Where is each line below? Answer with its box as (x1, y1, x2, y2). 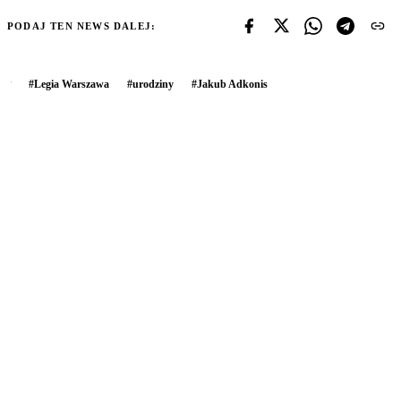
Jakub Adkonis (197, 77, 268, 90)
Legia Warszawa (34, 77, 109, 90)
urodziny (132, 77, 174, 90)
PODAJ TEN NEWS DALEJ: (7, 20, 157, 31)
